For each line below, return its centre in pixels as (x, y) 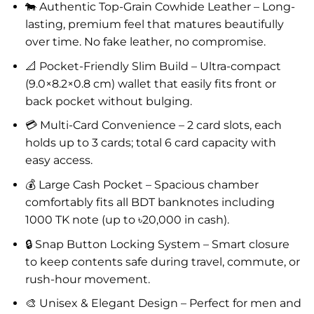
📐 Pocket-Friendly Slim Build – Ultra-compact (153, 66)
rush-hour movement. (87, 279)
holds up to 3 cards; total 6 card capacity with (150, 143)
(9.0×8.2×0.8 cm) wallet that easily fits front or (150, 83)
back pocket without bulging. (108, 101)
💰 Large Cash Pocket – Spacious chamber (142, 185)
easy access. (59, 161)
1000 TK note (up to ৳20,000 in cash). (127, 220)
